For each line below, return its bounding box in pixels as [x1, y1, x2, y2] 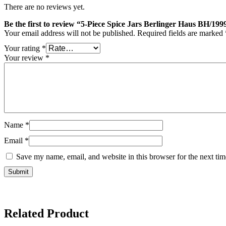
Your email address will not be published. [4, 29, 135, 38]
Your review [4, 53, 45, 63]
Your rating [4, 44, 42, 53]
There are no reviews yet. [4, 3, 85, 12]
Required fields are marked [137, 29, 225, 38]
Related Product [4, 207, 89, 220]
